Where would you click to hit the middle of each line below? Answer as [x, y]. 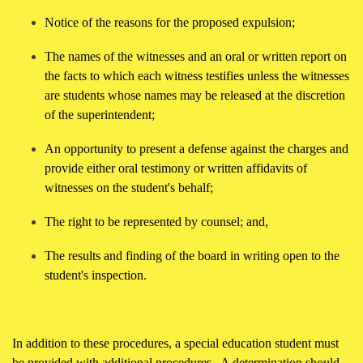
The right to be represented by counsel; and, [156, 222]
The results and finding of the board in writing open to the [192, 255]
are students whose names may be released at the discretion [195, 96]
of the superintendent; [100, 115]
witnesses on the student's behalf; [129, 188]
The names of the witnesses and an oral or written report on [196, 57]
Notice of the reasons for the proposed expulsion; [170, 23]
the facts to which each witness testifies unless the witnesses [197, 76]
